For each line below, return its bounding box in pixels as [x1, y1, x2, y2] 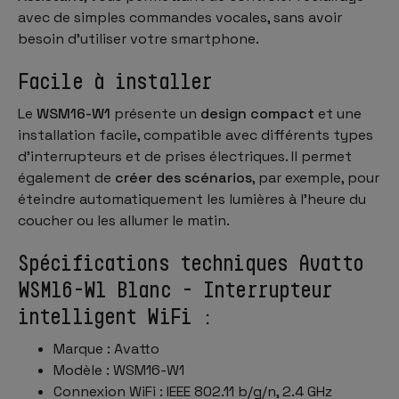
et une [314, 103, 362, 123]
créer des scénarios [115, 167, 252, 187]
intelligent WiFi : [18, 303, 214, 329]
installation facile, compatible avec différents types [18, 125, 373, 144]
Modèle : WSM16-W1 [53, 360, 184, 379]
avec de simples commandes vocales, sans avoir [18, 7, 342, 27]
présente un [110, 103, 200, 123]
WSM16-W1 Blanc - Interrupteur [18, 276, 333, 302]
